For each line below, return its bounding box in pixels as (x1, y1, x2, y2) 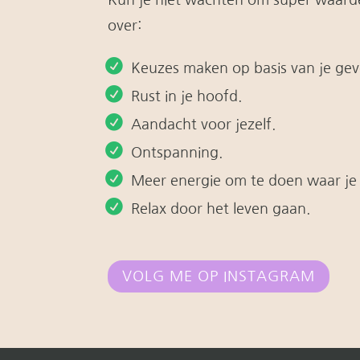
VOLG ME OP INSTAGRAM (122, 269, 316, 284)
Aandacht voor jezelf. (131, 117, 276, 132)
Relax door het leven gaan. (131, 201, 311, 216)
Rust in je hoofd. (131, 88, 243, 104)
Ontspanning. (131, 145, 223, 160)
